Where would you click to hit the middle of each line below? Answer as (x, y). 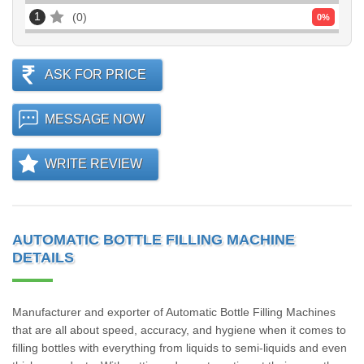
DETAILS (43, 258)
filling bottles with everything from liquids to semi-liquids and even (180, 348)
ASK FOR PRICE (95, 74)
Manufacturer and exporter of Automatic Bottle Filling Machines (174, 312)
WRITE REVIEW (93, 164)
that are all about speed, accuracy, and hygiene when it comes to (179, 330)
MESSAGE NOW (95, 119)
